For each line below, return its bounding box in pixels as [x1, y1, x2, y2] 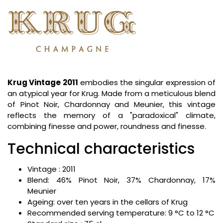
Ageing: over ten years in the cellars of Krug [27, 197, 188, 208]
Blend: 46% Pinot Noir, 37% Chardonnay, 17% [27, 175, 216, 186]
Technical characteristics [7, 138, 195, 160]
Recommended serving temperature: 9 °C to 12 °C [27, 208, 215, 219]
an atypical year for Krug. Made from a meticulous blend [7, 88, 216, 99]
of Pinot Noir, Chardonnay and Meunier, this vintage [7, 99, 216, 110]
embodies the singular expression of [78, 77, 216, 88]
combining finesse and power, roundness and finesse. [7, 121, 206, 132]
